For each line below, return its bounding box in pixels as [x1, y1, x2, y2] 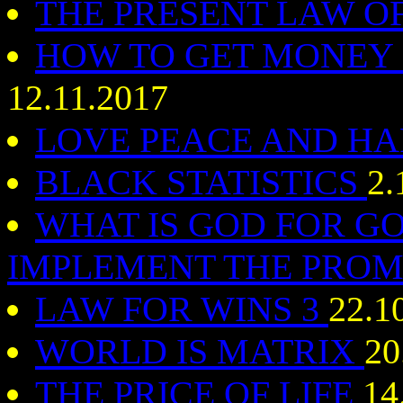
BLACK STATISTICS [35, 162, 367, 202]
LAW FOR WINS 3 [35, 289, 328, 329]
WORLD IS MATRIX [35, 331, 364, 372]
